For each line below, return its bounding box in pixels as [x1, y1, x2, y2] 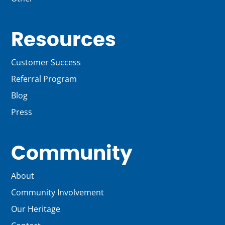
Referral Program [11, 73, 77, 84]
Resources [11, 31, 117, 50]
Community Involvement [11, 187, 104, 198]
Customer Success [11, 57, 81, 68]
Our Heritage [11, 203, 61, 214]
